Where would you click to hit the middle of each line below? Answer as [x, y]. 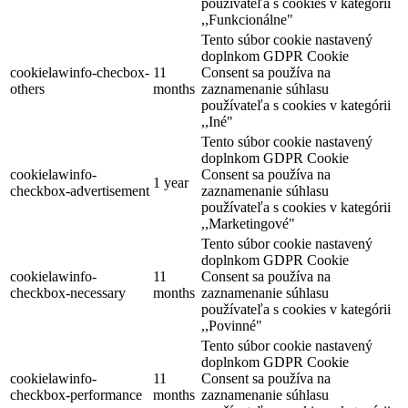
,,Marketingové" [248, 224]
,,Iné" [217, 122]
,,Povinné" [232, 326]
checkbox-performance [76, 395]
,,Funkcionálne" [247, 20]
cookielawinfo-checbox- [80, 73]
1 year [171, 183]
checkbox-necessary [68, 293]
